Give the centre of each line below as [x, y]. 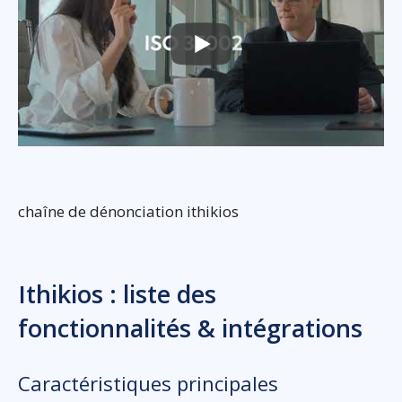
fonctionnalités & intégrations [190, 328]
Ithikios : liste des [117, 294]
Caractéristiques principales [148, 384]
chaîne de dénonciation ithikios [128, 212]
